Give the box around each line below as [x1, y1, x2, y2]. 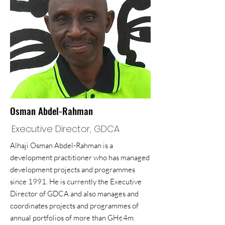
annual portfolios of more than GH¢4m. [10, 213, 135, 222]
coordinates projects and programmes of [10, 201, 139, 210]
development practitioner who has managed [10, 153, 150, 162]
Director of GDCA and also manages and [10, 189, 139, 198]
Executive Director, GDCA [12, 123, 120, 135]
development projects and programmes [10, 165, 135, 174]
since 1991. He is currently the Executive [10, 177, 142, 186]
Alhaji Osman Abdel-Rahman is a [10, 141, 113, 150]
